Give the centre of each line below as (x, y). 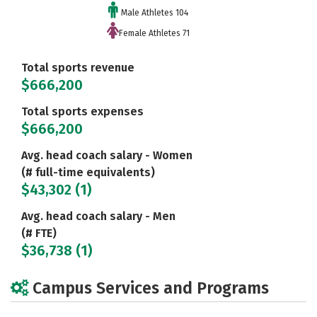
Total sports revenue (78, 68)
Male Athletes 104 (154, 13)
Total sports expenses (82, 112)
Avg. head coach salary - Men (98, 217)
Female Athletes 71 (154, 34)
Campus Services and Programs (151, 288)
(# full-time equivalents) (88, 173)
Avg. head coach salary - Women (107, 156)
